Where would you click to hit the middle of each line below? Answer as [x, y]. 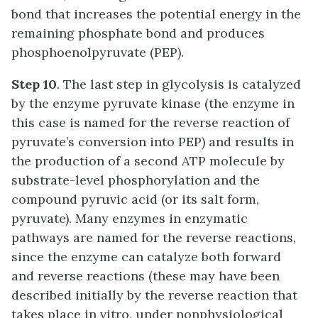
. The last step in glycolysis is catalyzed [179, 84]
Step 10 [34, 84]
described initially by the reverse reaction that [154, 295]
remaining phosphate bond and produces [138, 33]
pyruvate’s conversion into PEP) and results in [153, 141]
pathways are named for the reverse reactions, [154, 237]
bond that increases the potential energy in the [156, 13]
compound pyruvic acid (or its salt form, [135, 199]
